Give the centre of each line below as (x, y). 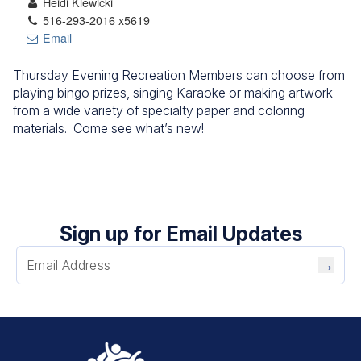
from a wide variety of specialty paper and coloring (159, 110)
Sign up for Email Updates (180, 234)
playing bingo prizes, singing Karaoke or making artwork (173, 93)
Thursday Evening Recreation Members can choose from (179, 75)
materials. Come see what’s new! (108, 128)
